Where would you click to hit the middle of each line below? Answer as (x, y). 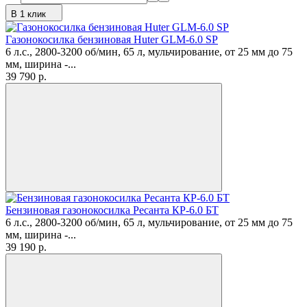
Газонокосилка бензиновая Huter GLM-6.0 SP (112, 40)
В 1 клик (28, 14)
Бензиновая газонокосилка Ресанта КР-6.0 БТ (112, 210)
